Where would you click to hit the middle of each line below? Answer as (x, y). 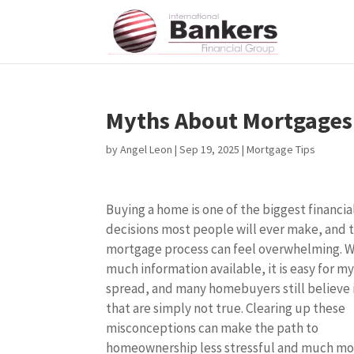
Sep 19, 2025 (210, 149)
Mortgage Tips (281, 149)
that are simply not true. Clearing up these (226, 308)
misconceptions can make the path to (213, 328)
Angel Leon (147, 149)
